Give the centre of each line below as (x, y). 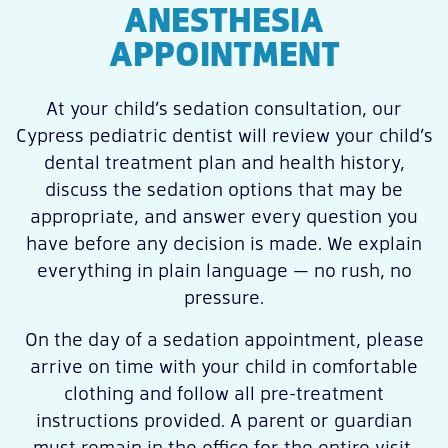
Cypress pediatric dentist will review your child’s (224, 135)
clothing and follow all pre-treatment (224, 392)
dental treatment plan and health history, (224, 162)
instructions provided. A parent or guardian (224, 419)
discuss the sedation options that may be (224, 189)
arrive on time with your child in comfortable (224, 365)
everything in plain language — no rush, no (224, 270)
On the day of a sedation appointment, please (224, 338)
